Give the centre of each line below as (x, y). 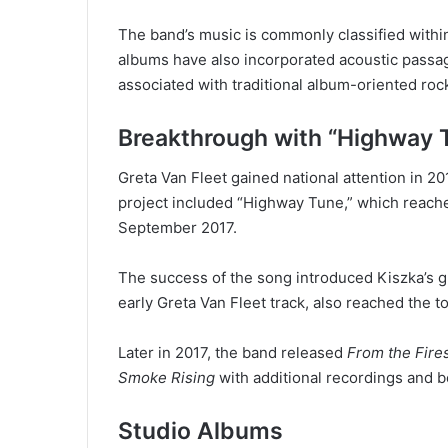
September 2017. (177, 228)
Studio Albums (200, 431)
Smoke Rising (166, 378)
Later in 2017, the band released (232, 353)
